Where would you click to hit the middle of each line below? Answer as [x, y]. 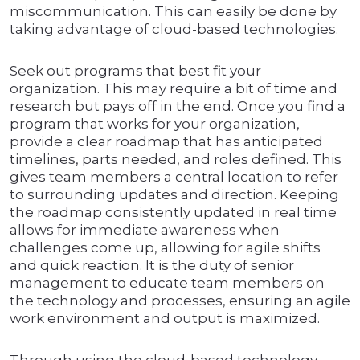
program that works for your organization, [155, 124]
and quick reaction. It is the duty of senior [152, 266]
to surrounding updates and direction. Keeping [174, 195]
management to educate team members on [167, 283]
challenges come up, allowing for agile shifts [165, 248]
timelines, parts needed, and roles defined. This [176, 160]
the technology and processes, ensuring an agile [180, 301]
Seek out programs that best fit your [135, 71]
